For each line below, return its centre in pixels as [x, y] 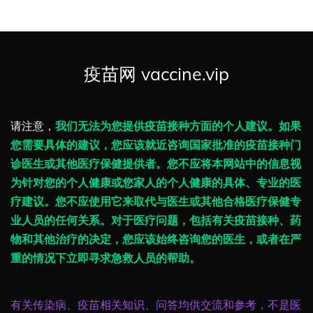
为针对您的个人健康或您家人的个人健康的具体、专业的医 [156, 183]
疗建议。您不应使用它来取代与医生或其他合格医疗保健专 [156, 202]
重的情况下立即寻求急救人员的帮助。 [105, 258]
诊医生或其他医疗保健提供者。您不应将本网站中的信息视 [156, 164]
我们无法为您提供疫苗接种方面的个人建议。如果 [178, 126]
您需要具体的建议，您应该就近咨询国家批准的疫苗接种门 [156, 145]
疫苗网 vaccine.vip [156, 74]
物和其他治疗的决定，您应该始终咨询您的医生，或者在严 [156, 239]
